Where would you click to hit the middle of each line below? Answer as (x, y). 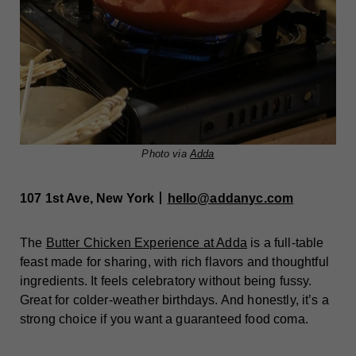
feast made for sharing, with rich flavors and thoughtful (174, 262)
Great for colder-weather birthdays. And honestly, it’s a (174, 300)
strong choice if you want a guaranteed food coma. (164, 319)
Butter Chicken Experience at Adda (146, 243)
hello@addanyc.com (230, 199)
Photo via (166, 154)
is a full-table (285, 243)
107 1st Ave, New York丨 (94, 199)
